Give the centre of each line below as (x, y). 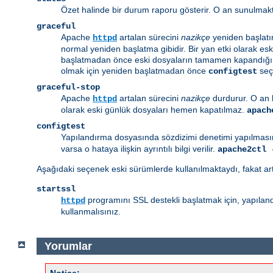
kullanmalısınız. (91, 212)
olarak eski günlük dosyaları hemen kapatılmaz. (154, 110)
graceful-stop (68, 87)
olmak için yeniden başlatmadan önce (135, 71)
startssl (56, 189)
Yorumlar (68, 246)
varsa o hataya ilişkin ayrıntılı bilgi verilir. (139, 149)
